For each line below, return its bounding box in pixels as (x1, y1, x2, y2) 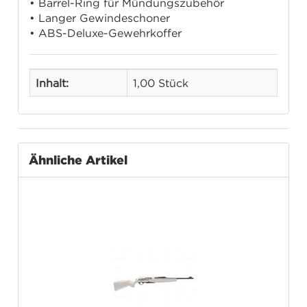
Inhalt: (36, 77, 69, 90)
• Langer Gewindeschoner (29, 12, 171, 25)
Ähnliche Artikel (29, 153, 128, 167)
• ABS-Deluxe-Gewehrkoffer (29, 27, 182, 40)
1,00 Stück (133, 77, 189, 90)
